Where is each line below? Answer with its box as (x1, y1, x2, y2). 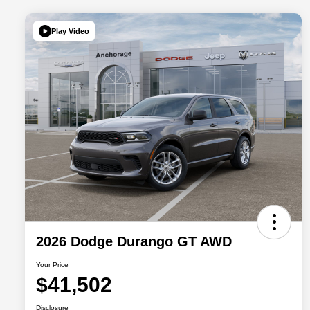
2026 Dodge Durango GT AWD (36, 234, 232, 250)
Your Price (36, 261, 69, 269)
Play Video (51, 26, 89, 35)
